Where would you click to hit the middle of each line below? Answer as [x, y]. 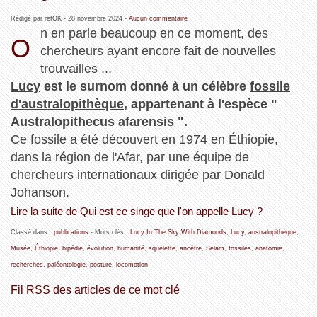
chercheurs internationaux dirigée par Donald [137, 174]
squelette [162, 248]
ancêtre [190, 248]
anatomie [269, 248]
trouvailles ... [76, 68]
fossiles [240, 248]
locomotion [132, 264]
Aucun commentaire [158, 18]
